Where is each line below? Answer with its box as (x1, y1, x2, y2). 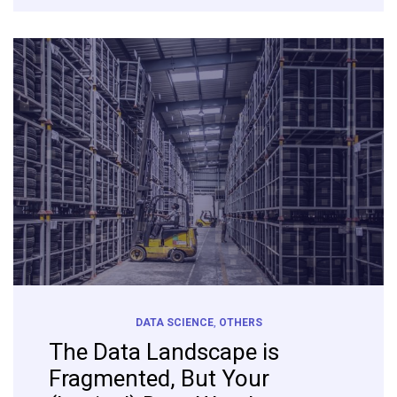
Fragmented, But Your (49, 364, 269, 392)
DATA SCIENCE (135, 315, 214, 329)
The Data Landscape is (49, 338, 279, 365)
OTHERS (218, 315, 262, 329)
